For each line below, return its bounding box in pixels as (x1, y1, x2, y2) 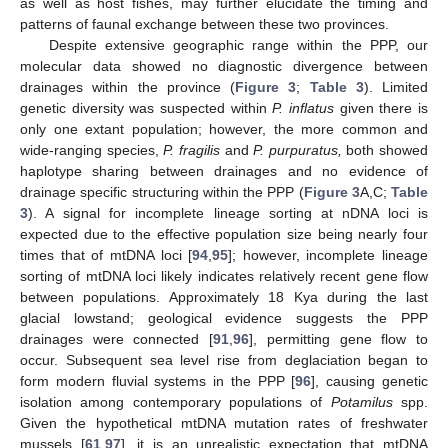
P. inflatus (272, 100, 335, 117)
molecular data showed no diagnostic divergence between (20, 58, 428, 75)
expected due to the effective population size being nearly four (20, 226, 428, 243)
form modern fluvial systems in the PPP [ (20, 373, 296, 390)
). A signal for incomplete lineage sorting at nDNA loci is (28, 205, 428, 222)
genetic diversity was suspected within (20, 100, 273, 117)
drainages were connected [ (20, 331, 214, 348)
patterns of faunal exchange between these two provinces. (20, 16, 389, 33)
